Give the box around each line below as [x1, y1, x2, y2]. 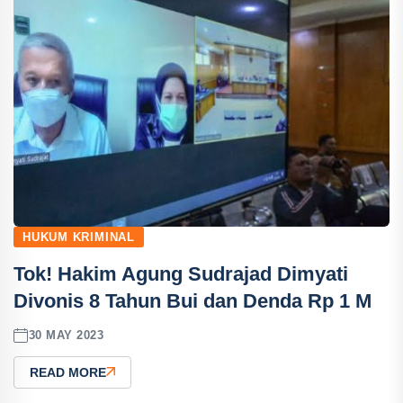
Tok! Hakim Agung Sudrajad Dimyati [13, 262, 348, 285]
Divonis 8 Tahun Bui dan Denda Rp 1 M [13, 289, 372, 312]
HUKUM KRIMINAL [22, 229, 135, 244]
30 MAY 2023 [28, 328, 104, 343]
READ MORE [30, 364, 106, 380]
